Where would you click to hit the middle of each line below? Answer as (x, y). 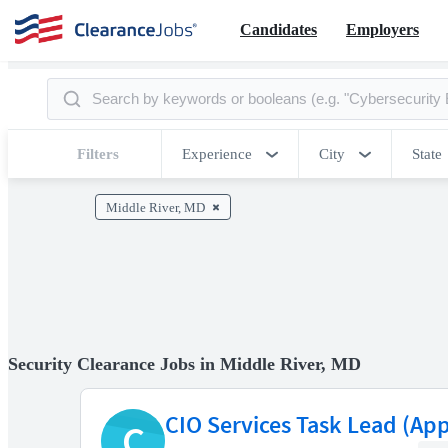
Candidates (278, 29)
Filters (98, 154)
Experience (217, 154)
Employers (382, 29)
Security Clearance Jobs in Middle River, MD (184, 363)
